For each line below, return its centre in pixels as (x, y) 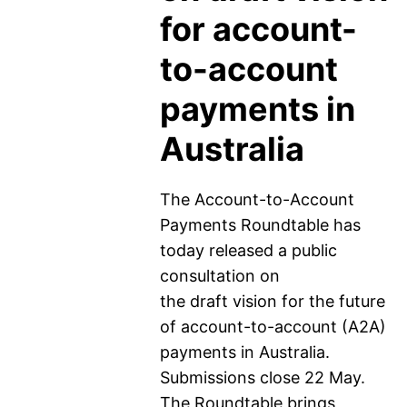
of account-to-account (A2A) (273, 327)
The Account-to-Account (257, 199)
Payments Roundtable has (260, 225)
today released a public (248, 250)
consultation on (219, 276)
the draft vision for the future (272, 301)
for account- (258, 29)
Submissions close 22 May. (264, 377)
